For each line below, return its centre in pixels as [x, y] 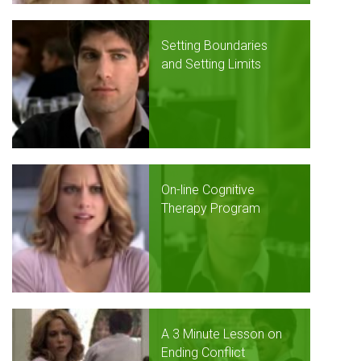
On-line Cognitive [208, 190]
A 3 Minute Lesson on [222, 334]
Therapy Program [211, 208]
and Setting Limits [211, 64]
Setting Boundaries [214, 46]
